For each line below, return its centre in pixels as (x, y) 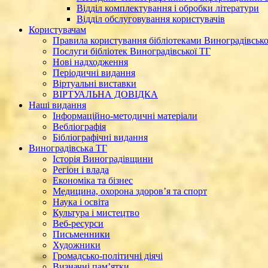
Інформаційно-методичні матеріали (125, 116)
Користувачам (57, 30)
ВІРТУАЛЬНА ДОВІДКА (105, 94)
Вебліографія (79, 127)
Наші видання (57, 105)
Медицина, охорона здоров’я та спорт (130, 191)
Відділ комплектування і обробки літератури (168, 8)
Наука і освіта (81, 202)
